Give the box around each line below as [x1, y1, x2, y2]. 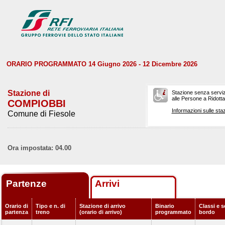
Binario [155, 203, 174, 209]
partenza [5, 209, 28, 215]
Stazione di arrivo [79, 203, 126, 209]
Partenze [6, 178, 49, 189]
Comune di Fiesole [8, 109, 75, 118]
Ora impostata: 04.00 [8, 144, 71, 152]
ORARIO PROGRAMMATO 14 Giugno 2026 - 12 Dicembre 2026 [7, 60, 197, 68]
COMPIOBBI [8, 98, 66, 109]
